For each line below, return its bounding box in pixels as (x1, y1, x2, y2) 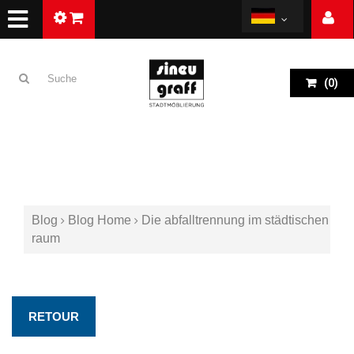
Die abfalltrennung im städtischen (141, 213, 329, 227)
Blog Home (68, 213, 131, 227)
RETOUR (28, 310, 79, 323)
